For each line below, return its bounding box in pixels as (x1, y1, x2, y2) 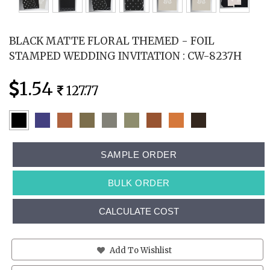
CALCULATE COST (98, 206, 179, 216)
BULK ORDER (107, 177, 170, 188)
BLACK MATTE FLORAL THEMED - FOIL (9, 34, 215, 48)
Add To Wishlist (108, 245, 172, 256)
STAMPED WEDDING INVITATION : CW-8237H (9, 49, 242, 63)
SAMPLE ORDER (101, 149, 177, 160)
